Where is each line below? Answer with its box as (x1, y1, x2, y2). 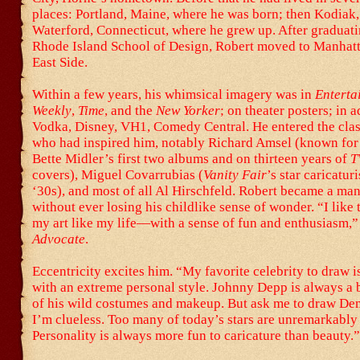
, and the (104, 103, 156, 118)
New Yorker (156, 103, 220, 118)
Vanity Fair (203, 167, 267, 182)
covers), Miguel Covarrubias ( (32, 167, 203, 182)
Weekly (32, 103, 72, 118)
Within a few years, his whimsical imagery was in (32, 87, 315, 102)
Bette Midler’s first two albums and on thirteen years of (32, 151, 350, 166)
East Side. (32, 55, 88, 70)
